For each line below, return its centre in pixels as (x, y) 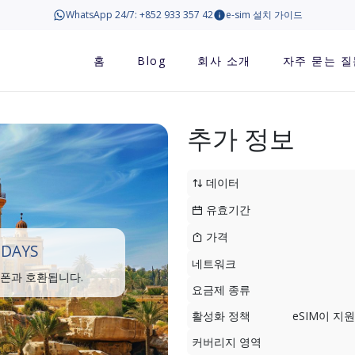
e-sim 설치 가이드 (264, 15)
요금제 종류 (221, 290)
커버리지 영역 (227, 342)
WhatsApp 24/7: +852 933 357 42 (139, 15)
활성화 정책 (221, 316)
